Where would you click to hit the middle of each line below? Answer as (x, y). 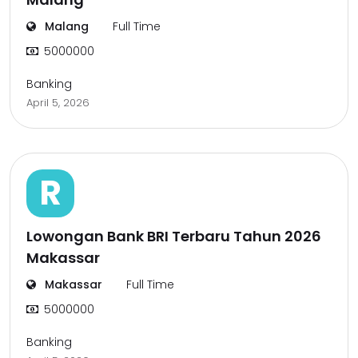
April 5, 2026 (58, 103)
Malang (65, 26)
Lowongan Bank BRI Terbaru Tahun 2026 (174, 236)
